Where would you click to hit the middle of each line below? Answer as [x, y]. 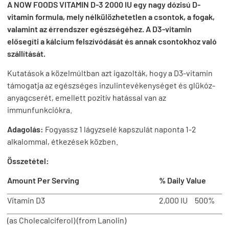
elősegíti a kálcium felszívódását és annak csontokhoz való [112, 41]
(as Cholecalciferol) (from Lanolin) [67, 220]
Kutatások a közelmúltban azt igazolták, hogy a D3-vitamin [110, 73]
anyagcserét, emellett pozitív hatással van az [87, 97]
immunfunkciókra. [40, 110]
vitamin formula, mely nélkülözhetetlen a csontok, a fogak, [111, 17]
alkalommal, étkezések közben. [63, 141]
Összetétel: [28, 161]
